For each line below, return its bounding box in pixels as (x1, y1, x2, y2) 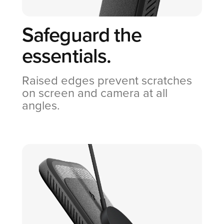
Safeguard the (22, 22, 142, 47)
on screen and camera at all (22, 85, 167, 100)
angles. (22, 98, 60, 113)
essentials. (22, 43, 111, 68)
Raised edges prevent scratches (22, 73, 192, 88)
